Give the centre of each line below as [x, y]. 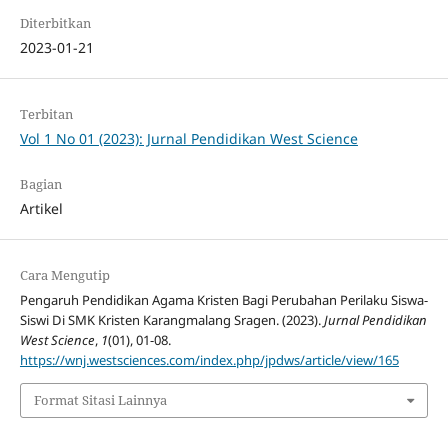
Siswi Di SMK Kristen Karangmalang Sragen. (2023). [171, 320]
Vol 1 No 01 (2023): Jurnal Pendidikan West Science [188, 138]
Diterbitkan [55, 22]
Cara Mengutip [64, 275]
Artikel [41, 208]
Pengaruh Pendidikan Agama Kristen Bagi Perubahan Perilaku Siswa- [223, 300]
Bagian [40, 183]
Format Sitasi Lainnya [100, 400]
